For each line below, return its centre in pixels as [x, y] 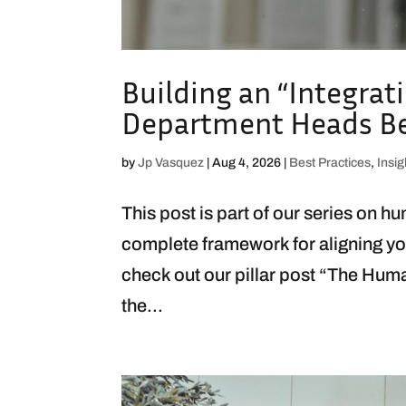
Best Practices [330, 163]
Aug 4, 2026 [247, 163]
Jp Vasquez [171, 163]
